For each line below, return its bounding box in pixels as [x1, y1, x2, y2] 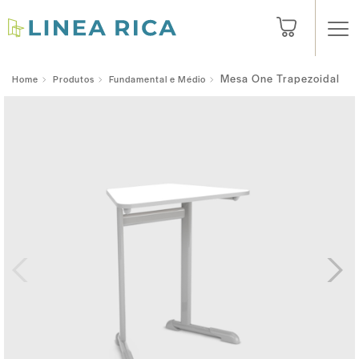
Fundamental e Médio [109, 71, 206, 85]
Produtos [53, 71, 95, 85]
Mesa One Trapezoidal [220, 70, 340, 86]
